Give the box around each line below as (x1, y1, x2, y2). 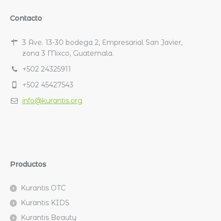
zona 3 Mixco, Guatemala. (22, 48, 114, 58)
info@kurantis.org (22, 96, 82, 105)
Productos (10, 159, 46, 169)
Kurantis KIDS (21, 198, 70, 207)
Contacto (10, 13, 42, 23)
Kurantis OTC (21, 183, 66, 192)
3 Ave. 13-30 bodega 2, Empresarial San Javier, (22, 37, 183, 47)
